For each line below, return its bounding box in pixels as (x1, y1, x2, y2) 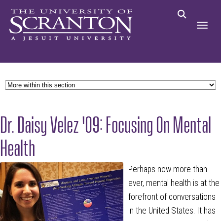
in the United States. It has (128, 205, 216, 216)
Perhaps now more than (128, 164, 207, 174)
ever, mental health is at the (128, 178, 220, 188)
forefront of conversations (128, 191, 216, 202)
